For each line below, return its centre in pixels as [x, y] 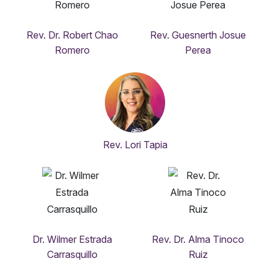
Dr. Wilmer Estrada [72, 240]
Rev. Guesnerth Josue [198, 35]
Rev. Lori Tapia [135, 145]
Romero [72, 50]
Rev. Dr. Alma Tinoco [198, 240]
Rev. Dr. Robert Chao [72, 35]
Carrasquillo [72, 255]
